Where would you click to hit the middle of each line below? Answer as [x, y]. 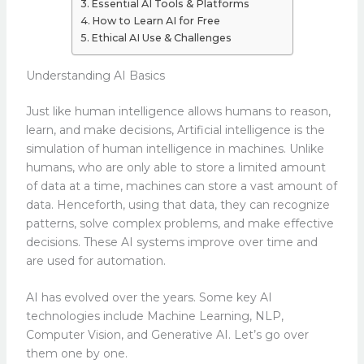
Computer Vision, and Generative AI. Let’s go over [167, 335]
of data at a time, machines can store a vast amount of [181, 186]
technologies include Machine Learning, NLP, [154, 316]
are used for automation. [97, 260]
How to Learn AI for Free [156, 20]
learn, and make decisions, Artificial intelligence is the [175, 130]
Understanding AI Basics [95, 75]
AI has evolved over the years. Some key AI [149, 298]
